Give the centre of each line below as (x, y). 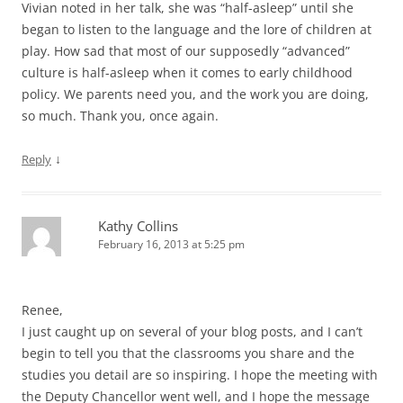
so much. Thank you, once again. (120, 116)
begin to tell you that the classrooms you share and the (188, 354)
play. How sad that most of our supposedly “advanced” (186, 51)
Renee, (42, 310)
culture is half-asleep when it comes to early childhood (187, 73)
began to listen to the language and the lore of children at (197, 30)
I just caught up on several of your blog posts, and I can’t (192, 332)
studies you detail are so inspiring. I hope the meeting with (200, 375)
